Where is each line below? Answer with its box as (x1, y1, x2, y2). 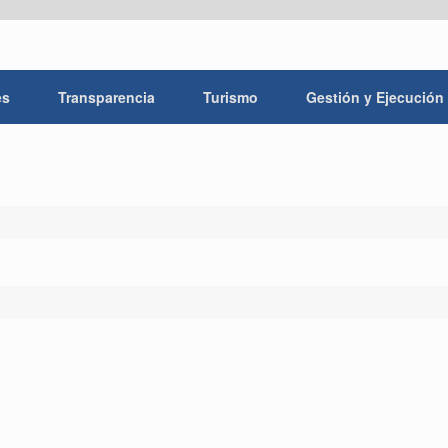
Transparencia (58, 87, 155, 107)
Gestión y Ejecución (306, 87, 444, 107)
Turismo (203, 87, 258, 107)
